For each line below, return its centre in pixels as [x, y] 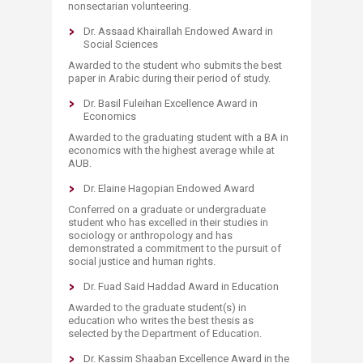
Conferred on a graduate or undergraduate [167, 209]
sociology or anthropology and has [150, 235]
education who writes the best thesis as [161, 320]
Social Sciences [121, 44]
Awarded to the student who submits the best [175, 65]
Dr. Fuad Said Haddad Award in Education [181, 286]
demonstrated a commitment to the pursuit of [175, 248]
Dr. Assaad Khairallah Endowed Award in [178, 31]
